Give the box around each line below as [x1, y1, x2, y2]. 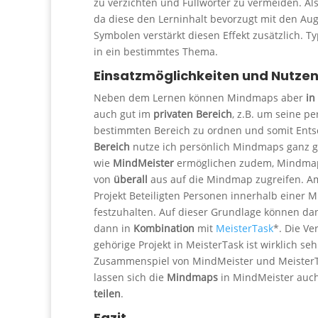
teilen [94, 287, 121, 301]
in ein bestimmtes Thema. [94, 45, 218, 59]
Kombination [133, 221, 194, 236]
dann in [94, 221, 133, 236]
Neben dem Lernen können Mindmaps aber [94, 91, 306, 105]
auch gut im [94, 107, 153, 121]
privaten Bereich [153, 107, 232, 121]
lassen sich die [94, 270, 167, 285]
